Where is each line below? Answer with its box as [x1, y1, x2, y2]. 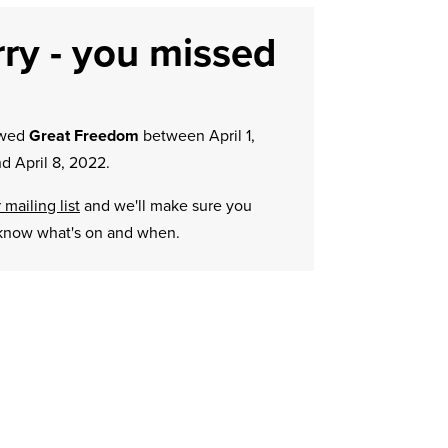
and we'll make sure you [79, 194, 252, 217]
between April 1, [138, 124, 255, 147]
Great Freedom [28, 124, 139, 147]
